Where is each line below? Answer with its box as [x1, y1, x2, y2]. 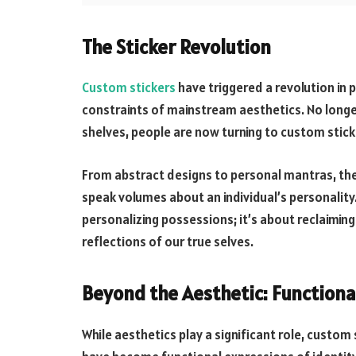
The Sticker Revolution [82, 33, 271, 60]
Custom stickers [82, 79, 176, 97]
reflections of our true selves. [82, 232, 253, 250]
